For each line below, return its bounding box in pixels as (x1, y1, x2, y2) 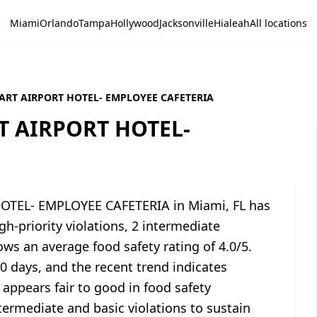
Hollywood (110, 16, 159, 30)
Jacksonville (159, 16, 214, 30)
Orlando (40, 16, 79, 30)
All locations (250, 16, 307, 30)
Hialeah (214, 16, 250, 30)
